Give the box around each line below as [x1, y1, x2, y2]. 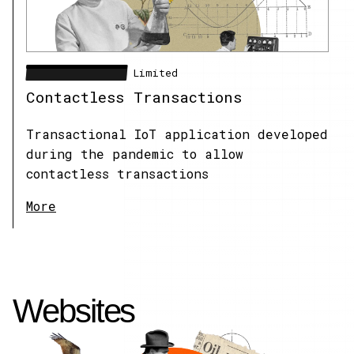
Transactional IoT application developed [26, 126, 328, 143]
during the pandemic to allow [26, 145, 243, 163]
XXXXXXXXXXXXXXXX [26, 66, 127, 79]
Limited [127, 66, 178, 79]
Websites [13, 292, 135, 330]
